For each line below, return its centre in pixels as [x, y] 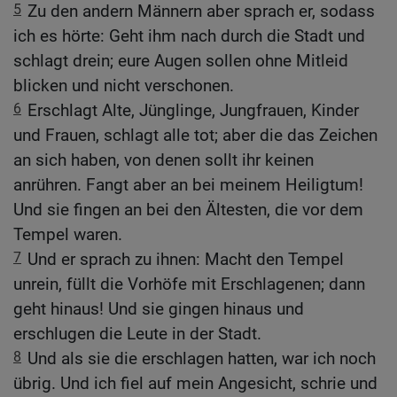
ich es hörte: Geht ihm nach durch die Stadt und [189, 36]
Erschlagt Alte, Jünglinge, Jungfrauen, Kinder [193, 111]
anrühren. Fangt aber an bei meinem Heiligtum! [188, 185]
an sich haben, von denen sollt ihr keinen [163, 160]
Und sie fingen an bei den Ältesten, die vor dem [188, 210]
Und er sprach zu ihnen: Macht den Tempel [186, 260]
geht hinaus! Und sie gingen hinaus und [159, 309]
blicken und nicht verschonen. [124, 86]
